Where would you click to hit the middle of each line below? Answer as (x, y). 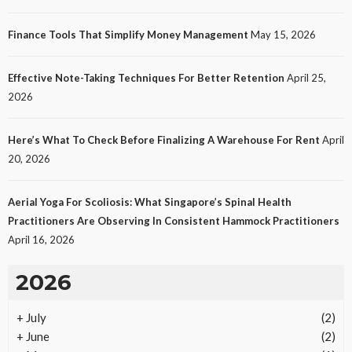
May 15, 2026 (283, 35)
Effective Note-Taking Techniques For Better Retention (146, 78)
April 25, (306, 78)
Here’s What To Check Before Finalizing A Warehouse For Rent (164, 140)
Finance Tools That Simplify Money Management (128, 35)
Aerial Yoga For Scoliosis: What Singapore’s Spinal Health (150, 202)
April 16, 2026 (41, 240)
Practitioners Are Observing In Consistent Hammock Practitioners (174, 221)
